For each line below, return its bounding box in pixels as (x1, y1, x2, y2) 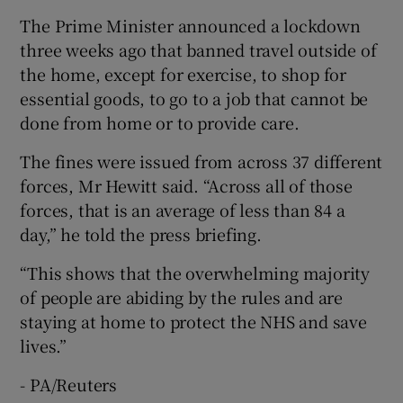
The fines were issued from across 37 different (20, 148, 383, 173)
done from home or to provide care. (20, 110, 300, 134)
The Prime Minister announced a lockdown (20, 13, 361, 37)
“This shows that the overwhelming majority (20, 260, 371, 284)
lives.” (20, 333, 67, 357)
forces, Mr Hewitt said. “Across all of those (20, 173, 353, 197)
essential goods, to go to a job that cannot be (20, 85, 369, 110)
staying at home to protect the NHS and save (20, 309, 367, 333)
